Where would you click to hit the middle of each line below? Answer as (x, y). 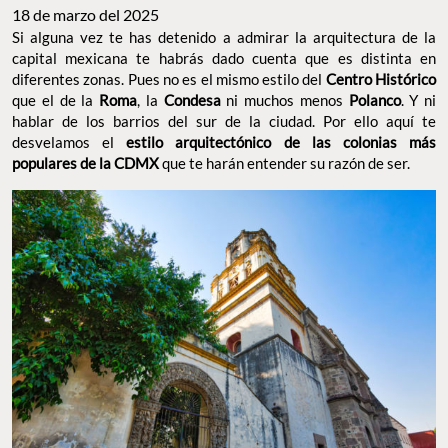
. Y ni (418, 100)
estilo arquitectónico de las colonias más (281, 142)
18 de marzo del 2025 (85, 15)
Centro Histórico (381, 79)
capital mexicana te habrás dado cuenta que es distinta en (224, 58)
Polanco (374, 100)
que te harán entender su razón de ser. (287, 163)
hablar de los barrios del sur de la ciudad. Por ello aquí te (224, 121)
